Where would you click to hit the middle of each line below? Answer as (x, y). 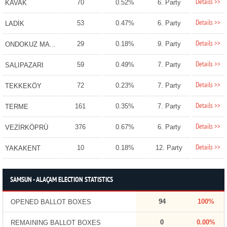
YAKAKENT (23, 148)
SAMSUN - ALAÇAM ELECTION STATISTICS (61, 180)
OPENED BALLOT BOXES (51, 202)
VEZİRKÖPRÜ (26, 128)
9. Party (169, 44)
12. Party (169, 148)
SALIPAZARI (24, 65)
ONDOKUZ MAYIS (52, 45)
